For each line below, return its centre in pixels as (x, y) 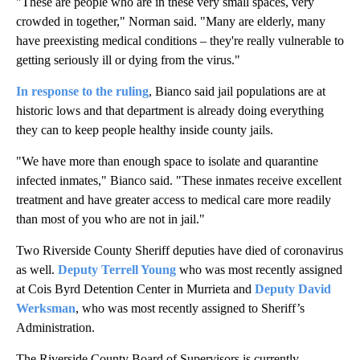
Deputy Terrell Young (117, 270)
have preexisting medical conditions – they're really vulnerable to (180, 41)
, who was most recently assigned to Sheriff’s (190, 309)
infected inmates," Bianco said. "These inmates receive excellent (179, 181)
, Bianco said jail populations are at (237, 92)
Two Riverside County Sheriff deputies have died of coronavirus (180, 251)
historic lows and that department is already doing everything (170, 111)
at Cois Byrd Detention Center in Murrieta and (135, 289)
